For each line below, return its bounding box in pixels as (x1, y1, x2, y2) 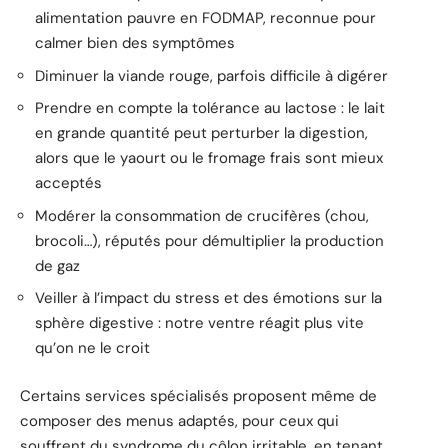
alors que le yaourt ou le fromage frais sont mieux (35, 148, 383, 169)
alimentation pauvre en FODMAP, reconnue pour (35, 8, 376, 29)
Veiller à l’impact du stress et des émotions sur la (35, 288, 382, 309)
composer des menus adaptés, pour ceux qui (20, 410, 339, 431)
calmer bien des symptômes (35, 33, 235, 54)
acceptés (35, 173, 102, 194)
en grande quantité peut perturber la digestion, (35, 123, 368, 144)
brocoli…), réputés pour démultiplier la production (35, 230, 384, 251)
